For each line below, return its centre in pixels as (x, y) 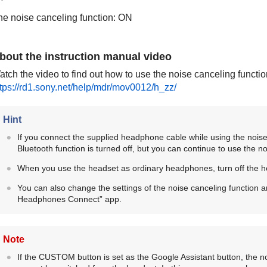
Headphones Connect (58, 199)
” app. (110, 199)
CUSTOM (57, 257)
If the (28, 257)
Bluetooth (35, 149)
